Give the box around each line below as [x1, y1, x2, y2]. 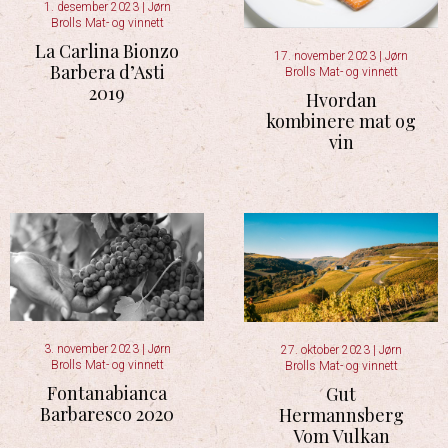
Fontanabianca [47, 380, 167, 405]
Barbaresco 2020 [40, 401, 174, 426]
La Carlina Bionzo [35, 38, 179, 63]
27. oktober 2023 [280, 342, 373, 357]
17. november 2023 [274, 49, 379, 64]
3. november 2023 [43, 341, 142, 356]
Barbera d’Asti [49, 59, 165, 84]
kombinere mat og [266, 109, 416, 134]
